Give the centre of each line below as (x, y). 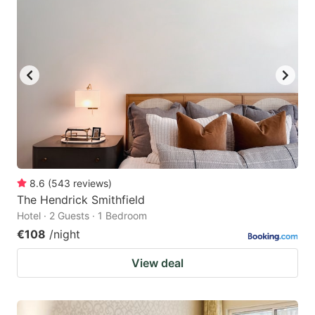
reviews (91, 183)
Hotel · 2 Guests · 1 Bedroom (82, 215)
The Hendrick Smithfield (81, 199)
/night (65, 234)
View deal (157, 263)
